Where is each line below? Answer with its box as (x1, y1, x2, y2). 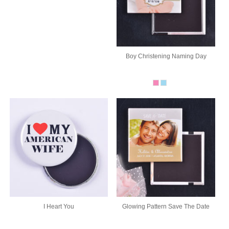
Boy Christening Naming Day (125, 53, 207, 60)
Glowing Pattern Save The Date (122, 202, 210, 210)
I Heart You (43, 202, 74, 210)
